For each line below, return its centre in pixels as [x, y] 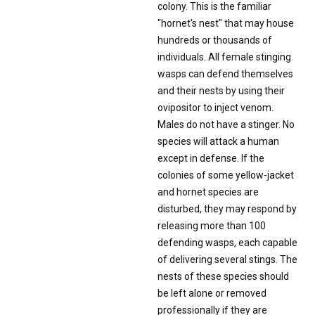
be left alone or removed [212, 293]
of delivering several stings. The [227, 259]
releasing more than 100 [212, 225]
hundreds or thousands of [215, 40]
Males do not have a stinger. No [226, 124]
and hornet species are [208, 192]
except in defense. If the [211, 158]
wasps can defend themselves [225, 73]
